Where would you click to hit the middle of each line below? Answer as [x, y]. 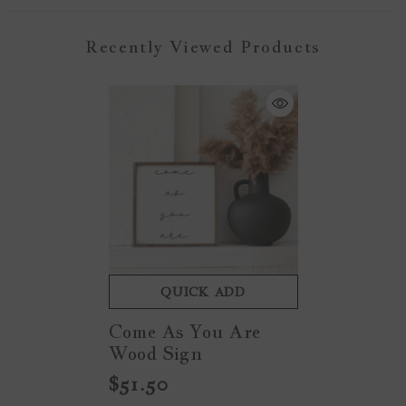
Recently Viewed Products [203, 47]
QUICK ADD [203, 292]
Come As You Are [184, 332]
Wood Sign [155, 354]
